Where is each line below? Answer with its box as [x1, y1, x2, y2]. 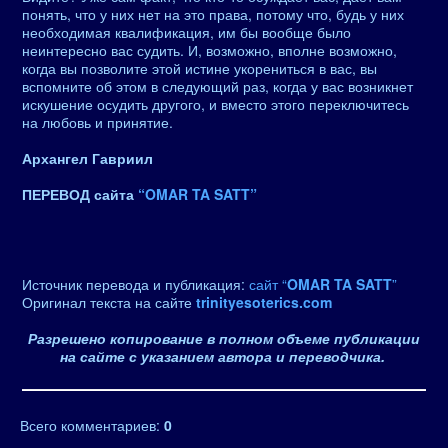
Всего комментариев [20, 415, 156, 435]
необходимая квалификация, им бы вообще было [22, 22, 351, 42]
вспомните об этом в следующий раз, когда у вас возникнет [22, 76, 413, 96]
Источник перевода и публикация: [22, 274, 249, 294]
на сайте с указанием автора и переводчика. [60, 346, 385, 366]
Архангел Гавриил [22, 148, 153, 168]
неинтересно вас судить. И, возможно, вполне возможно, [22, 40, 397, 60]
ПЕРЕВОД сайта [22, 184, 138, 204]
